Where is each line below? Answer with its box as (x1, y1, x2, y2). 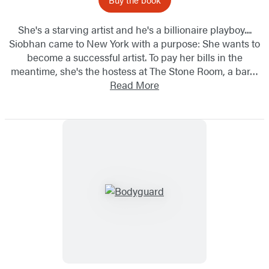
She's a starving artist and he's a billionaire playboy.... (17, 22, 252, 37)
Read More (110, 77, 159, 92)
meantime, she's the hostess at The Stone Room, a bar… (11, 63, 258, 78)
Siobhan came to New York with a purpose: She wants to (9, 35, 260, 50)
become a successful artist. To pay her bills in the (26, 49, 243, 64)
